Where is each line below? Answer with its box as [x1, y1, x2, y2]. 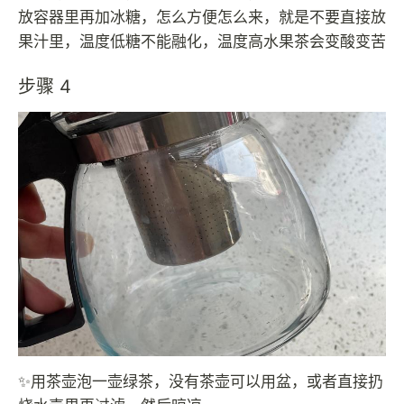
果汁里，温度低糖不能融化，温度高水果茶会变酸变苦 [18, 32, 386, 50]
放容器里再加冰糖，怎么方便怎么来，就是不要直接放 [18, 7, 386, 26]
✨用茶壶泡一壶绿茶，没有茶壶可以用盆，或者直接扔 [18, 372, 383, 391]
